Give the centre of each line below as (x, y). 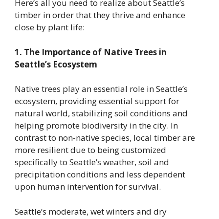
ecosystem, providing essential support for (97, 101)
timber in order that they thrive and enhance (100, 15)
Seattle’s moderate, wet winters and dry (91, 211)
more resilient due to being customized (90, 150)
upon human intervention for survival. (88, 187)
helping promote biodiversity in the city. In (96, 126)
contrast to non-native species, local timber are (105, 138)
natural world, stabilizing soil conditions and (101, 113)
